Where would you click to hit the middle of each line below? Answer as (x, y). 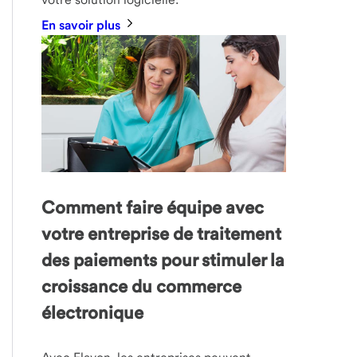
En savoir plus (83, 25)
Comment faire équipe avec (153, 208)
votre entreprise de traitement (162, 234)
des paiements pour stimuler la (163, 260)
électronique (93, 313)
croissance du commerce (142, 286)
